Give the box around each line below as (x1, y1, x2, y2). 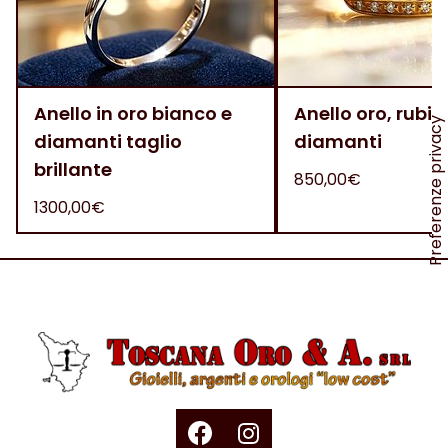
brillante (34, 157, 112, 182)
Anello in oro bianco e (34, 101, 232, 126)
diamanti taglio (34, 129, 182, 154)
